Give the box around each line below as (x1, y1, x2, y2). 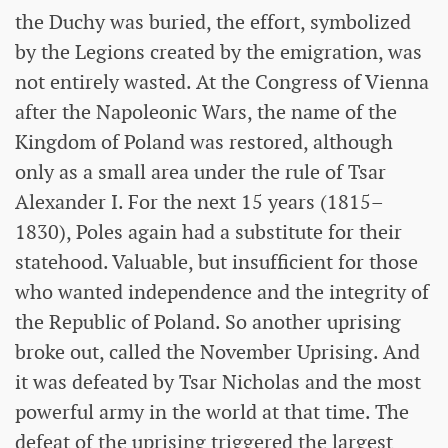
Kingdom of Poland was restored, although (15, 128, 393, 155)
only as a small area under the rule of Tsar (15, 158, 386, 185)
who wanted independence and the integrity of (15, 278, 429, 305)
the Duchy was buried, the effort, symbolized (15, 8, 411, 35)
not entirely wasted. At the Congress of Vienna (15, 68, 429, 95)
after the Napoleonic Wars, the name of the (15, 98, 397, 125)
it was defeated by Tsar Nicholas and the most (15, 368, 421, 395)
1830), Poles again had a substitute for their (15, 218, 402, 245)
